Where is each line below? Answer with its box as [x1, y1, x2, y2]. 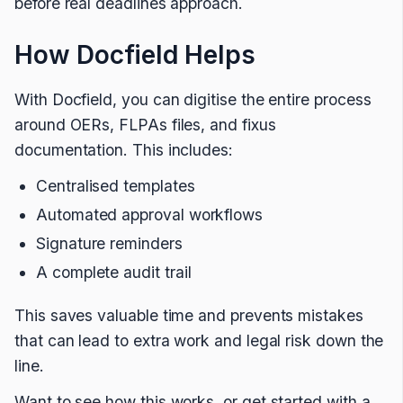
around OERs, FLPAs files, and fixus [14, 115, 276, 134]
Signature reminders [36, 234, 183, 253]
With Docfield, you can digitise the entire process [14, 90, 372, 109]
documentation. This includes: [14, 140, 233, 159]
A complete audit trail [36, 263, 192, 282]
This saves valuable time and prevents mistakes [14, 306, 363, 325]
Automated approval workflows [36, 205, 264, 224]
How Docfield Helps [14, 40, 255, 70]
